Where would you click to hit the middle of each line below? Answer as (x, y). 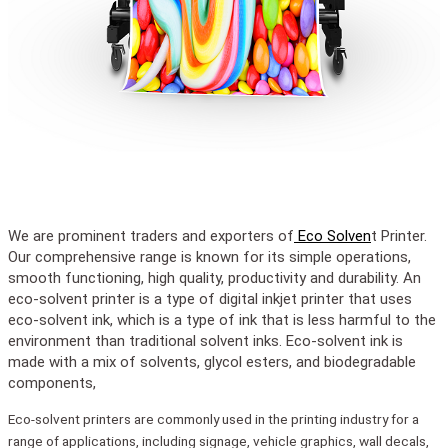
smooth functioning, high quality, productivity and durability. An (214, 278)
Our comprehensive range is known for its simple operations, (209, 257)
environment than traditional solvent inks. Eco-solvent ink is (205, 341)
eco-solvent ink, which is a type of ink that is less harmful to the (222, 320)
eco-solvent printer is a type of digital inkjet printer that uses (210, 299)
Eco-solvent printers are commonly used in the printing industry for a (213, 418)
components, (54, 383)
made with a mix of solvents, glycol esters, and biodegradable (212, 362)
